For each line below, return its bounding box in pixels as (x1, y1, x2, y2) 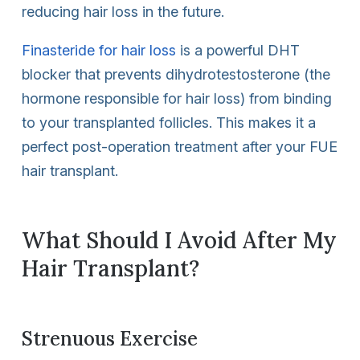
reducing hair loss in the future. (22, 2, 224, 20)
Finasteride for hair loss (22, 41, 176, 59)
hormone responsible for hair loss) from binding (22, 89, 332, 107)
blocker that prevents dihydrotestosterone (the (22, 65, 330, 83)
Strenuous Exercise (22, 325, 198, 351)
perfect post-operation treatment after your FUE (22, 137, 337, 155)
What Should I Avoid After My (22, 225, 337, 255)
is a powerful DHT (176, 41, 300, 59)
